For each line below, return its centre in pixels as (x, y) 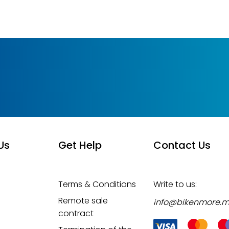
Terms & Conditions (97, 184)
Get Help (80, 145)
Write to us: (175, 184)
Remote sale (83, 201)
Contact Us (182, 145)
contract (76, 213)
